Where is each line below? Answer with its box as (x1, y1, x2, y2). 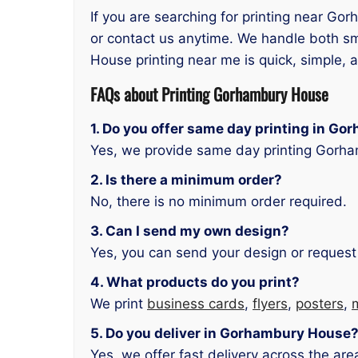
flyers (253, 295, 288, 312)
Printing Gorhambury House (161, 82, 328, 107)
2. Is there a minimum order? (90, 171, 282, 188)
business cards (147, 295, 245, 312)
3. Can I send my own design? (90, 222, 289, 239)
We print (90, 295, 147, 312)
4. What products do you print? (90, 273, 300, 290)
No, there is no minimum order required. (90, 193, 347, 209)
